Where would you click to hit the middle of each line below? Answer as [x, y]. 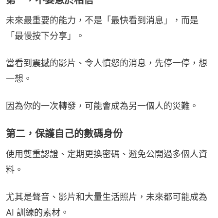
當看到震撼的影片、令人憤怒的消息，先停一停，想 [107, 63]
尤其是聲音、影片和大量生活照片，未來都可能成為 [107, 197]
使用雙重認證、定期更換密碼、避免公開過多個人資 [107, 154]
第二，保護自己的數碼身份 [64, 134]
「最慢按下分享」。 [45, 36]
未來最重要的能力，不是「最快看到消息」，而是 [102, 20]
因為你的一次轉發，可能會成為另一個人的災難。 [102, 106]
